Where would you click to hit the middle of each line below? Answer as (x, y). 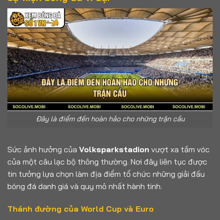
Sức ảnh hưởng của (43, 150)
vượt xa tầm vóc (179, 150)
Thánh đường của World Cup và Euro (81, 208)
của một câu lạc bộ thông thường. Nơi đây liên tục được (107, 162)
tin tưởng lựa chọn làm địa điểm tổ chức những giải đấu (106, 174)
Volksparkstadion (114, 150)
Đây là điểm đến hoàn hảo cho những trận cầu (110, 119)
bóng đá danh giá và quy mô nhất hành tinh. (85, 186)
